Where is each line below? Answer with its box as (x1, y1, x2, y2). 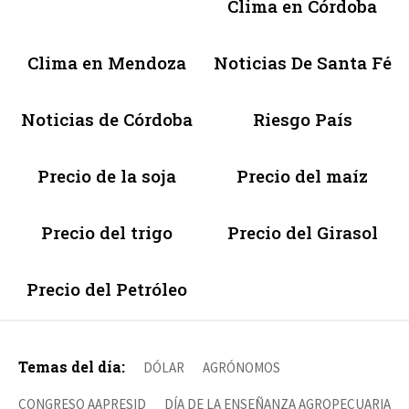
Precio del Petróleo (26, 277, 187, 300)
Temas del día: (18, 356, 125, 376)
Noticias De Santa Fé (213, 50, 392, 74)
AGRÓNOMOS (203, 358, 280, 376)
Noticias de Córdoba (21, 107, 193, 131)
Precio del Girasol (226, 220, 378, 244)
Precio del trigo (41, 220, 173, 244)
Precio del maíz (236, 163, 368, 187)
